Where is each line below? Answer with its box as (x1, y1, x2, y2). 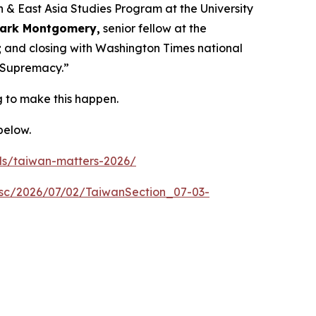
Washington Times (95, 41, 195, 55)
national (195, 41, 243, 55)
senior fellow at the (100, 21, 207, 35)
